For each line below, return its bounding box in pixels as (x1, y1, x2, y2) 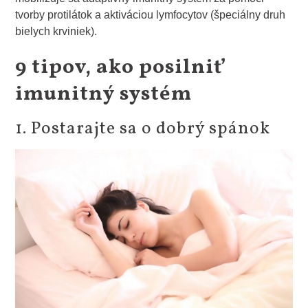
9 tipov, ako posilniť (15, 53, 226, 82)
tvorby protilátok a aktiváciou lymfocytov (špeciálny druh (15, 9, 286, 21)
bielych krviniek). (15, 25, 98, 38)
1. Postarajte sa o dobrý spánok (15, 117, 271, 142)
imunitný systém (15, 80, 192, 109)
